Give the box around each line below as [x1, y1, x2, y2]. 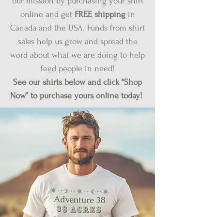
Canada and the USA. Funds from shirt [10, 23, 145, 32]
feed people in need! [40, 64, 115, 73]
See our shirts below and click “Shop [13, 77, 142, 87]
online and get [20, 10, 75, 19]
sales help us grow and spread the [17, 37, 138, 46]
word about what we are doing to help [10, 50, 145, 60]
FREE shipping [74, 10, 125, 19]
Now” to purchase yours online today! [10, 91, 145, 100]
